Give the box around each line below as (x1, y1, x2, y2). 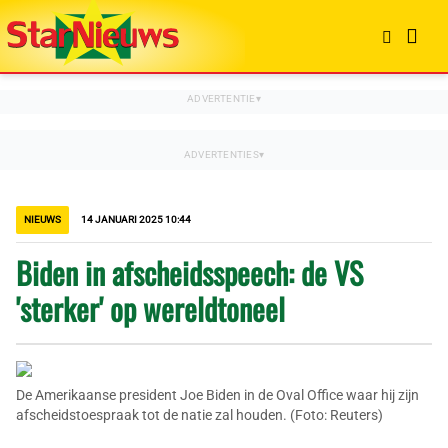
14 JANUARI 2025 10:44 (81, 213, 191, 226)
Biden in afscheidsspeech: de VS (16, 250, 363, 295)
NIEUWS (24, 213, 61, 226)
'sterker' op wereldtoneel (16, 286, 285, 331)
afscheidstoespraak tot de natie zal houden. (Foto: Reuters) (16, 407, 383, 423)
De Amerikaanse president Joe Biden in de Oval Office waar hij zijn (16, 387, 419, 403)
